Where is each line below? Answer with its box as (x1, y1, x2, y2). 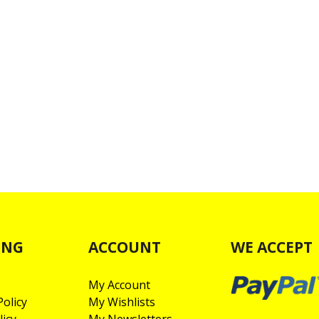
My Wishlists (88, 294, 155, 310)
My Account (88, 277, 150, 293)
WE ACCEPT (231, 237, 313, 258)
